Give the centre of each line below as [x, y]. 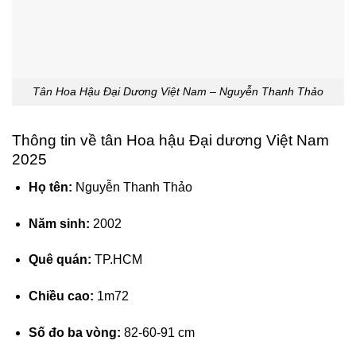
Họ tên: [50, 187]
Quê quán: [60, 260]
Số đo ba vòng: [74, 333]
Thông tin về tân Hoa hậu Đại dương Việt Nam [170, 141]
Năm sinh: [59, 223]
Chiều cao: [61, 296]
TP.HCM [116, 260]
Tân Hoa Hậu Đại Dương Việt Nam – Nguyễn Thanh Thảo [178, 92]
